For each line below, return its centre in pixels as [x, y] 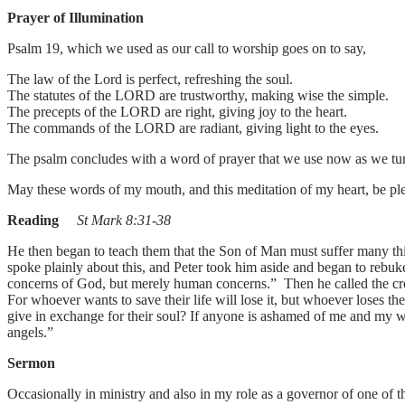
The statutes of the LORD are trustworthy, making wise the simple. [198, 96]
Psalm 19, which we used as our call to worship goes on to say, [188, 49]
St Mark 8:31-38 [124, 221]
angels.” [32, 333]
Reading [33, 221]
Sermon [33, 363]
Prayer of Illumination [75, 18]
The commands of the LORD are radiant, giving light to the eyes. [195, 128]
